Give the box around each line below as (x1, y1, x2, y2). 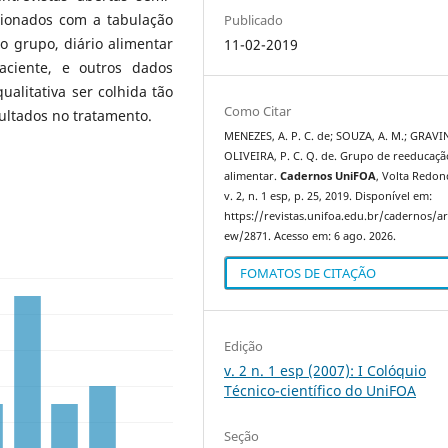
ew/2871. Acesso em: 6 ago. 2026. (224, 228, 397, 243)
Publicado (224, 10, 284, 29)
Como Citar (224, 101, 292, 120)
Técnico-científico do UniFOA (224, 381, 417, 401)
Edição (224, 337, 264, 356)
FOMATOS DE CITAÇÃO (240, 264, 377, 283)
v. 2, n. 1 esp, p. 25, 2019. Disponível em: (224, 188, 433, 203)
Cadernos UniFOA (280, 168, 377, 183)
